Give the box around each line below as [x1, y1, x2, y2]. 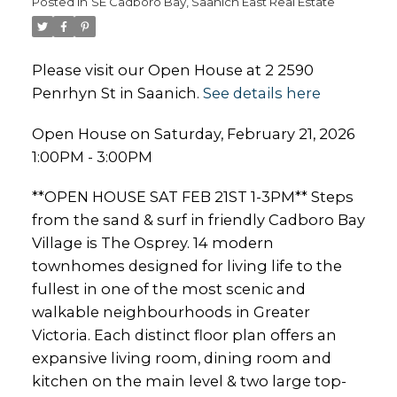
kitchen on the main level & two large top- [31, 372, 346, 391]
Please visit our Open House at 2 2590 [31, 60, 314, 79]
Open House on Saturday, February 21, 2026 [31, 124, 355, 143]
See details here [202, 83, 321, 102]
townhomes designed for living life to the [31, 257, 342, 276]
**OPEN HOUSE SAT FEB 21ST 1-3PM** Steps [31, 188, 354, 206]
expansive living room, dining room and [31, 349, 331, 368]
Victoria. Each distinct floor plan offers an [31, 326, 337, 345]
